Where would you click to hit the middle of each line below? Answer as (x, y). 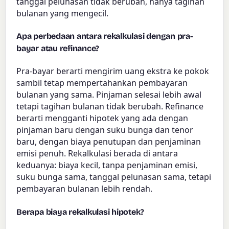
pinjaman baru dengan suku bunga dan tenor (105, 130)
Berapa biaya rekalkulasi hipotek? (80, 212)
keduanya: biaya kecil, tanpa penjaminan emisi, (107, 165)
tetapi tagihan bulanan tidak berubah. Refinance (110, 107)
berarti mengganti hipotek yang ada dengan (102, 118)
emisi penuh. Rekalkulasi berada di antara (97, 154)
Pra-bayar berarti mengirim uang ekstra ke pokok (113, 71)
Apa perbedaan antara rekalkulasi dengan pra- (105, 36)
